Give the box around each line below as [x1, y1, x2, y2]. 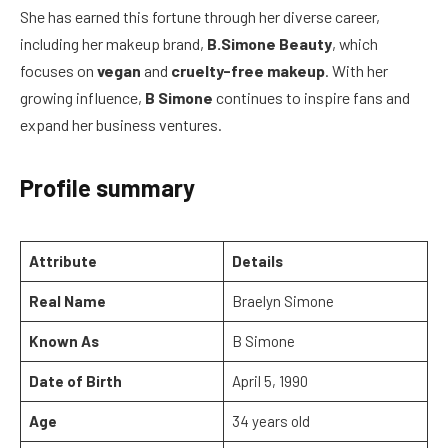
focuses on [20, 61, 97, 81]
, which [332, 34, 378, 54]
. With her [325, 61, 388, 81]
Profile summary [20, 173, 195, 203]
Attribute [28, 251, 97, 270]
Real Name [28, 291, 106, 310]
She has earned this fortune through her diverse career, [20, 7, 380, 27]
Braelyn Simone [231, 291, 334, 310]
